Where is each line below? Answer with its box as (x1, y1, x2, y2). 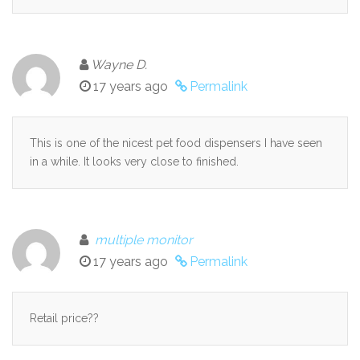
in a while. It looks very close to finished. (30, 154, 239, 168)
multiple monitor (95, 231, 193, 247)
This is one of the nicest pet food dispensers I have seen (30, 136, 322, 149)
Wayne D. (91, 56, 147, 72)
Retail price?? (30, 311, 99, 325)
